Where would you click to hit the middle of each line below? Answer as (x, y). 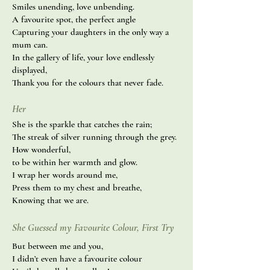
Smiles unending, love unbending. (73, 7)
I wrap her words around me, (65, 175)
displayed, (30, 70)
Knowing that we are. (50, 200)
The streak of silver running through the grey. (94, 137)
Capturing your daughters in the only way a (90, 32)
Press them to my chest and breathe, (77, 187)
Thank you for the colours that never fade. (88, 83)
